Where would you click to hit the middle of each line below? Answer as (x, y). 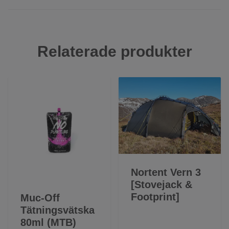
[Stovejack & (162, 184)
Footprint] (155, 197)
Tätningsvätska (58, 210)
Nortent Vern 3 (166, 172)
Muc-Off (40, 198)
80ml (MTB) (48, 222)
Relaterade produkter (114, 51)
